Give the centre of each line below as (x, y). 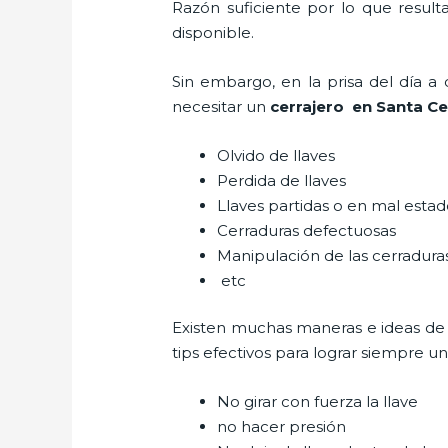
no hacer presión (284, 427)
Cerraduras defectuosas (307, 230)
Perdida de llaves (282, 180)
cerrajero (307, 106)
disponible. (213, 32)
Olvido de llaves (278, 155)
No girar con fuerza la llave (320, 402)
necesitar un (221, 106)
